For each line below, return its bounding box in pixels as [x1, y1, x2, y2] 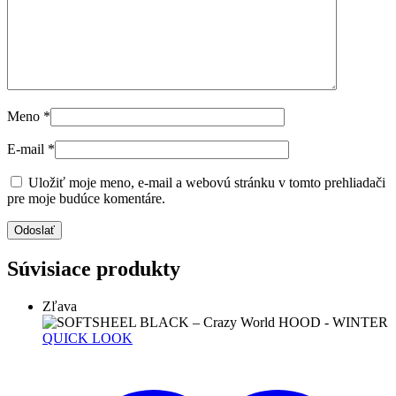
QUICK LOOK [42, 331, 133, 346]
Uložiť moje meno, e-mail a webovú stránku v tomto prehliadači [28, 175, 385, 191]
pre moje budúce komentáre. [7, 191, 165, 207]
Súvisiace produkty [7, 257, 180, 281]
